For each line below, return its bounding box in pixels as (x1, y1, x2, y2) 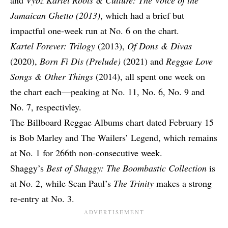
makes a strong (154, 177, 212, 190)
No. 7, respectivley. (10, 101, 81, 113)
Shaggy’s (10, 162, 46, 175)
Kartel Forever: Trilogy (10, 40, 95, 52)
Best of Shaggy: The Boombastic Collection (46, 162, 207, 175)
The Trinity (113, 177, 154, 190)
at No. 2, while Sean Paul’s (10, 177, 113, 190)
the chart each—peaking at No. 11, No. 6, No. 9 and (10, 85, 205, 98)
